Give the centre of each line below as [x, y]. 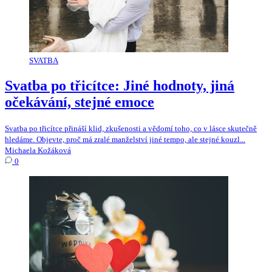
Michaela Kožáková [38, 150]
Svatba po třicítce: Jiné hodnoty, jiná [120, 85]
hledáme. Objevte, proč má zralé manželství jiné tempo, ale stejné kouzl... [125, 139]
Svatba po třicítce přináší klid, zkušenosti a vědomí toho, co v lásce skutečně [131, 128]
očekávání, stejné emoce [80, 102]
